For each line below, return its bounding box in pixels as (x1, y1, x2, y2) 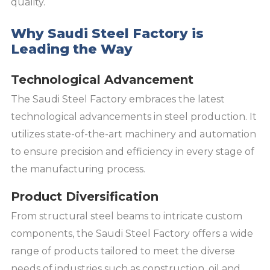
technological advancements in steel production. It (11, 111, 257, 123)
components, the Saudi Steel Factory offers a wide (11, 228, 253, 240)
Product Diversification (11, 189, 159, 204)
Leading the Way (11, 41, 133, 58)
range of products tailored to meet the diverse (11, 245, 235, 257)
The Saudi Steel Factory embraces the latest (11, 93, 225, 105)
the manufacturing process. (11, 163, 145, 175)
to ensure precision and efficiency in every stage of (11, 146, 254, 158)
